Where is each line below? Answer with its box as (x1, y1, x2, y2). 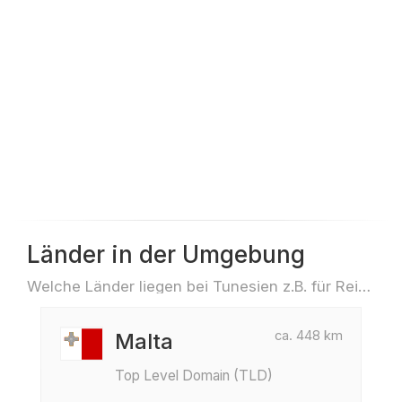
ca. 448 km (275, 328, 343, 343)
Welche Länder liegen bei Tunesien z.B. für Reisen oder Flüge (358, 277, 371, 295)
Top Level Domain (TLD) (115, 367, 273, 384)
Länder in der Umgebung (27, 240, 305, 268)
